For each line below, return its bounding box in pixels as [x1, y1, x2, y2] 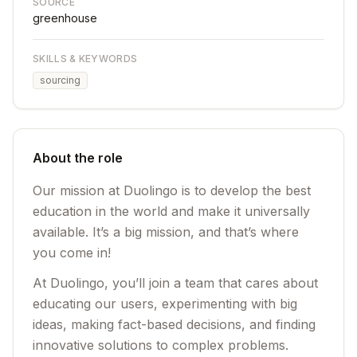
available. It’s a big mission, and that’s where [33, 224, 299, 240]
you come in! [33, 245, 111, 261]
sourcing [40, 74, 80, 86]
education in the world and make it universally [33, 203, 310, 219]
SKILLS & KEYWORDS [33, 53, 138, 65]
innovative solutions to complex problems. [33, 337, 288, 353]
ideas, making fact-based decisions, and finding [33, 316, 316, 332]
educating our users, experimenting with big [33, 296, 297, 312]
